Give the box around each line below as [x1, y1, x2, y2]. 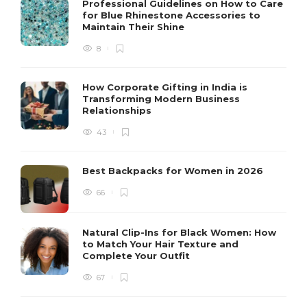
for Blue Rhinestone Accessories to [82, 10, 260, 21]
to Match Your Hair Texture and [82, 238, 238, 250]
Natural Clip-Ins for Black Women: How [82, 227, 276, 238]
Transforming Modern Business [82, 93, 240, 105]
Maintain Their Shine [82, 21, 187, 33]
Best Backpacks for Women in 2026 [82, 165, 266, 177]
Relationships [82, 105, 154, 116]
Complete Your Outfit [82, 250, 193, 262]
